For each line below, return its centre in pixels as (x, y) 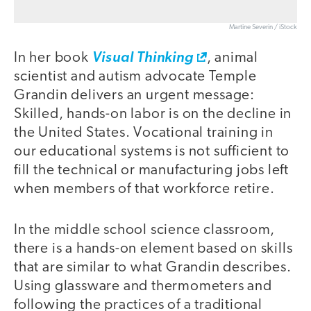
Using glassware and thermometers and (143, 286)
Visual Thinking (143, 58)
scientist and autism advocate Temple (135, 77)
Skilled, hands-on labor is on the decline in (153, 115)
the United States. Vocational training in (144, 133)
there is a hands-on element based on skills (153, 249)
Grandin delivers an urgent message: (134, 96)
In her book (53, 58)
